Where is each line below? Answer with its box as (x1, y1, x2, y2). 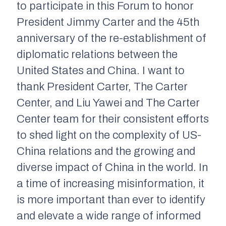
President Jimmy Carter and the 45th (17, 16, 199, 28)
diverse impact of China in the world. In (17, 161, 208, 174)
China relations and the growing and (17, 145, 195, 157)
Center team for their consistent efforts (17, 112, 209, 125)
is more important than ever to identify (17, 193, 205, 206)
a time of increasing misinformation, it (17, 177, 204, 190)
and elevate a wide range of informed (17, 209, 201, 222)
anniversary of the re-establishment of (17, 32, 206, 44)
